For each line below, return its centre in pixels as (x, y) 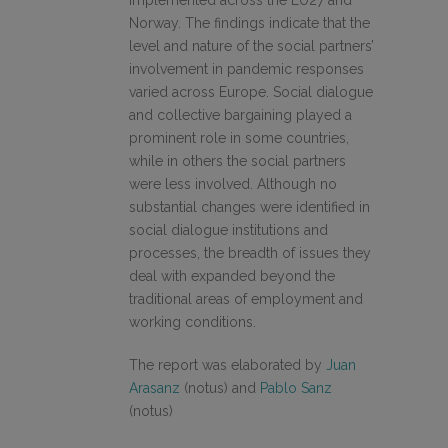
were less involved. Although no (233, 183)
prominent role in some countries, (239, 137)
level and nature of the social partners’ (251, 45)
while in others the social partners (237, 160)
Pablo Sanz (296, 387)
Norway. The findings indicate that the (249, 22)
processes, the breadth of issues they (250, 252)
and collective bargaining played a (240, 114)
